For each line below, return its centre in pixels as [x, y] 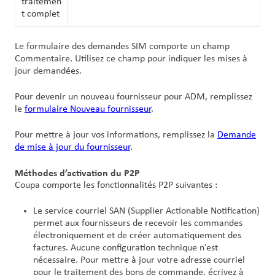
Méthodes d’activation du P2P [77, 172]
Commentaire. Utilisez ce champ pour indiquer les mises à [131, 59]
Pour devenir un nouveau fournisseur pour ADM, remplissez [134, 97]
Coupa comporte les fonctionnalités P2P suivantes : [116, 185]
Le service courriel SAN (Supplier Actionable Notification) [146, 211]
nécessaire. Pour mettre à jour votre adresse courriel [139, 260]
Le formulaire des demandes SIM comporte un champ [122, 46]
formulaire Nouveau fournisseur [88, 109]
